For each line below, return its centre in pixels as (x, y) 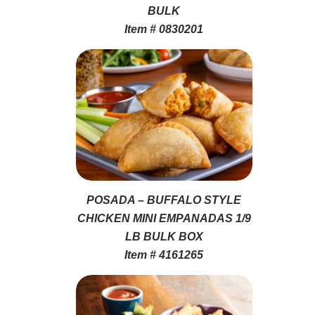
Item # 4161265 (164, 255)
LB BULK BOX (164, 236)
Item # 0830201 (164, 29)
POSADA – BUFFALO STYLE (164, 200)
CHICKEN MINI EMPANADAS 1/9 (164, 218)
